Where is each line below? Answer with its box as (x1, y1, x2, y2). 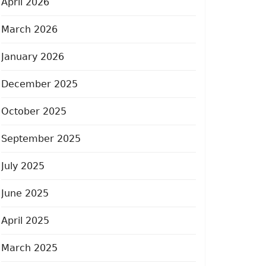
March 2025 (1, 242, 58, 254)
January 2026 (1, 50, 64, 62)
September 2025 (1, 132, 81, 144)
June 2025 (1, 187, 49, 199)
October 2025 (1, 105, 66, 117)
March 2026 (1, 23, 58, 35)
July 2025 (1, 160, 45, 172)
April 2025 (1, 214, 49, 226)
